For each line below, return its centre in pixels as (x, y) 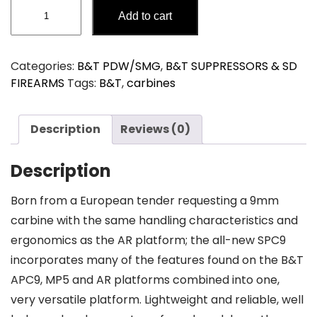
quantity (33, 89)
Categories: (44, 66)
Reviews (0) (155, 129)
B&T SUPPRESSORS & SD (231, 66)
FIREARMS (38, 83)
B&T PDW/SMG (119, 66)
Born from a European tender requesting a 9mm (145, 201)
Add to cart (145, 16)
